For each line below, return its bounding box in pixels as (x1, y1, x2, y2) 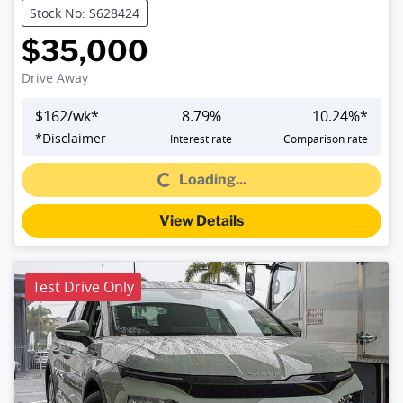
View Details (159, 212, 244, 230)
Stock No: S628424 (30, 4, 139, 22)
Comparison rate (282, 131, 368, 147)
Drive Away (22, 69, 88, 87)
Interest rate (170, 131, 233, 147)
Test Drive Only (32, 277, 134, 298)
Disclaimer (42, 130, 106, 148)
